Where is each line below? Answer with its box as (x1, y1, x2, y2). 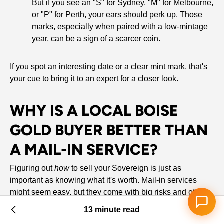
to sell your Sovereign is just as (69, 164, 181, 173)
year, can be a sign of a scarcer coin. (32, 34, 160, 43)
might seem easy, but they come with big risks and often (10, 188, 206, 197)
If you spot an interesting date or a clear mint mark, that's (10, 62, 207, 71)
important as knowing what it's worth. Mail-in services (10, 176, 197, 185)
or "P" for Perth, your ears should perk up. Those (32, 10, 202, 19)
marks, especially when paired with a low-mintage (32, 22, 208, 31)
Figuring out (10, 164, 54, 173)
